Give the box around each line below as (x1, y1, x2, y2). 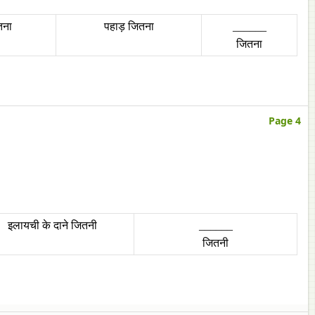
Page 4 (269, 114, 301, 127)
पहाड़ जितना (103, 20, 154, 32)
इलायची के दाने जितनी (8, 219, 97, 231)
